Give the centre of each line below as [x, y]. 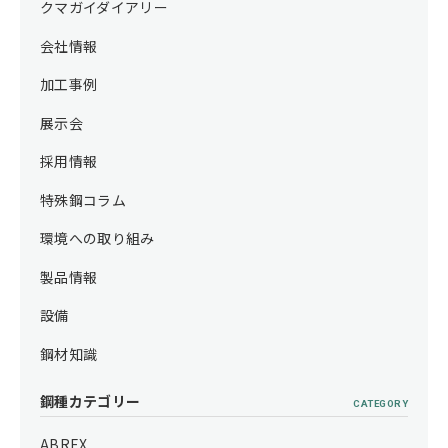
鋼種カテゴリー [90, 400]
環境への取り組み [97, 238]
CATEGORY [380, 403]
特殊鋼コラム [83, 199]
